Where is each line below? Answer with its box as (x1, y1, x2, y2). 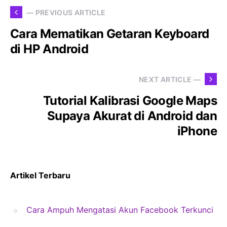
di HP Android (10, 42, 89, 57)
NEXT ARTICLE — (139, 74, 201, 84)
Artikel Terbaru (10, 170, 70, 181)
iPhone (177, 124, 217, 139)
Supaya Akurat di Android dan (47, 108, 217, 124)
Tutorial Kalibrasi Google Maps (43, 93, 217, 108)
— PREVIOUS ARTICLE (26, 8, 106, 17)
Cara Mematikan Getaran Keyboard (10, 26, 209, 42)
